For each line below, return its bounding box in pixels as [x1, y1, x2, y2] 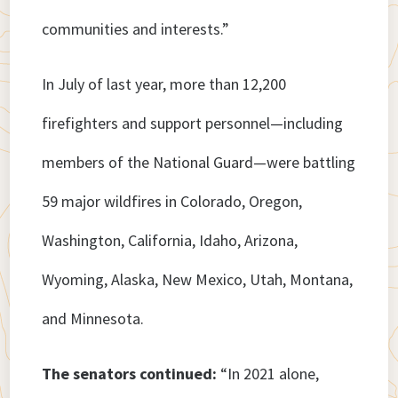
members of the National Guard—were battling [42, 152, 356, 173]
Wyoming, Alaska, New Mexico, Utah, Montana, [42, 269, 354, 291]
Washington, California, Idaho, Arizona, [42, 230, 298, 251]
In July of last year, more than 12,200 [42, 74, 287, 95]
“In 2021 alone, [220, 363, 320, 385]
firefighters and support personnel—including [42, 113, 344, 134]
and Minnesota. [42, 308, 145, 330]
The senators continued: [42, 363, 221, 385]
